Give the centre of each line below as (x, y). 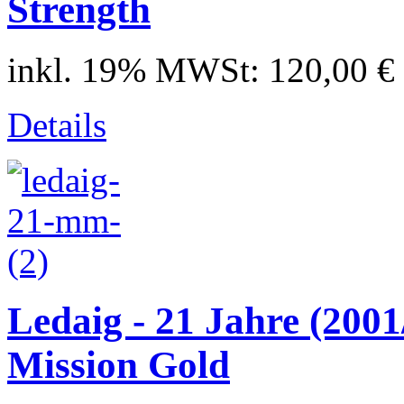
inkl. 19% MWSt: (138, 69)
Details (57, 124)
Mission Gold (119, 365)
